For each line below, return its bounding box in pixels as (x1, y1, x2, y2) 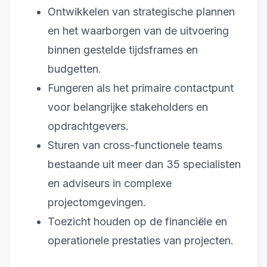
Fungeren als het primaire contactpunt (48, 82, 234, 95)
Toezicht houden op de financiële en (48, 215, 227, 228)
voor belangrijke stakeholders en (48, 101, 208, 114)
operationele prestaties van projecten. (48, 234, 234, 247)
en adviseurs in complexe (48, 177, 172, 190)
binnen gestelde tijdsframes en (48, 44, 198, 57)
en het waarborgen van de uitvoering (48, 24, 229, 38)
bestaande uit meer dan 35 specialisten (48, 158, 241, 171)
